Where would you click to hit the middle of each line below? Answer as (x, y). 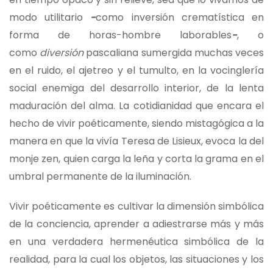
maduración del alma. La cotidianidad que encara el (136, 105)
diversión (63, 52)
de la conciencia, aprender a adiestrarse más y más (136, 224)
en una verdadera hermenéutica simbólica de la (136, 241)
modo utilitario (50, 17)
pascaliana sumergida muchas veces (175, 52)
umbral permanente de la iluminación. (100, 176)
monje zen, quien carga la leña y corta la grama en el (136, 158)
